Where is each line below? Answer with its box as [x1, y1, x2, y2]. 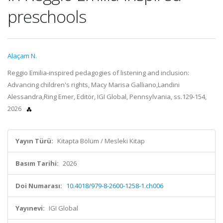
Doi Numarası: [15, 181, 62, 190]
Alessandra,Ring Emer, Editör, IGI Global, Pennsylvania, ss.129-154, [7, 92, 207, 101]
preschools [7, 5, 86, 28]
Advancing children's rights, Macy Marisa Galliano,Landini [7, 80, 180, 89]
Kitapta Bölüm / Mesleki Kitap [57, 136, 145, 145]
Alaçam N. [7, 51, 37, 60]
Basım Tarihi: [15, 159, 59, 168]
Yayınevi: [15, 204, 45, 213]
